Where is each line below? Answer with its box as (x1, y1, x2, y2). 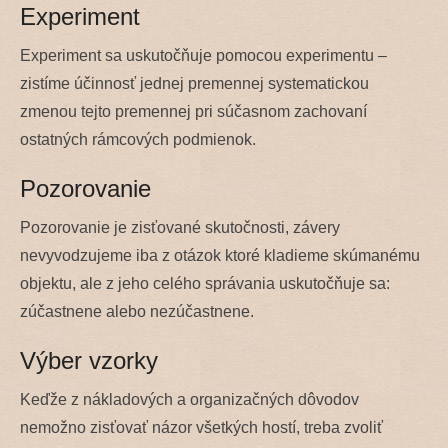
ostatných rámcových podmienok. (20, 130, 256, 148)
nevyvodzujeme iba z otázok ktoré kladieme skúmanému (20, 246, 420, 264)
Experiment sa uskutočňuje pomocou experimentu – (20, 46, 387, 64)
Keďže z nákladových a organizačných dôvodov (20, 390, 359, 408)
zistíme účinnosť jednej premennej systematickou (20, 74, 369, 92)
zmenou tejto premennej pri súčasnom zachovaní (20, 102, 367, 120)
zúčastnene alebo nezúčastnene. (20, 302, 254, 320)
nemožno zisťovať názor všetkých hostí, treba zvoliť (20, 418, 383, 436)
